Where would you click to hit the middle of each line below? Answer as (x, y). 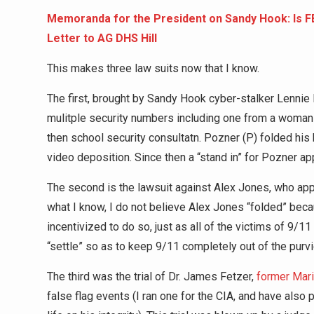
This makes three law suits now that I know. (153, 68)
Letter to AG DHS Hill (102, 38)
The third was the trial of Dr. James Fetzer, (152, 277)
